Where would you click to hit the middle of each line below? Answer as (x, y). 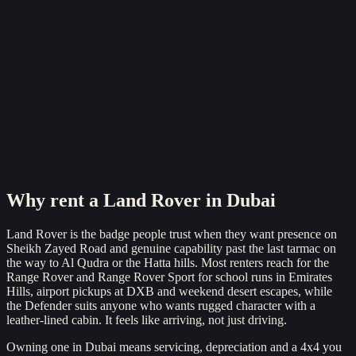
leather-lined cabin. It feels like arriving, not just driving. (147, 320)
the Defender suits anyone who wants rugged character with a (161, 306)
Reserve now (39, 186)
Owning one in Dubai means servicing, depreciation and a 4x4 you (174, 347)
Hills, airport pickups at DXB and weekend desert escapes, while (169, 292)
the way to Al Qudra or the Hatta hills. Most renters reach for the (168, 263)
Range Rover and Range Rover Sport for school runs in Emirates (169, 277)
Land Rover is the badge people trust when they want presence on (172, 234)
